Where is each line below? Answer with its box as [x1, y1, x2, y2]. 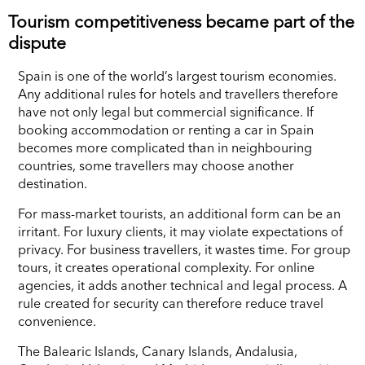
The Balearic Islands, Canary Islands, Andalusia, [18, 342, 297, 359]
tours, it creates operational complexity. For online [18, 258, 314, 275]
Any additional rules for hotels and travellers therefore [18, 85, 338, 102]
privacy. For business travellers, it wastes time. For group [18, 240, 350, 257]
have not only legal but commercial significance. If [18, 103, 314, 120]
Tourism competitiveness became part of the [8, 11, 354, 32]
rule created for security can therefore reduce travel [18, 294, 323, 311]
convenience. [18, 312, 96, 329]
